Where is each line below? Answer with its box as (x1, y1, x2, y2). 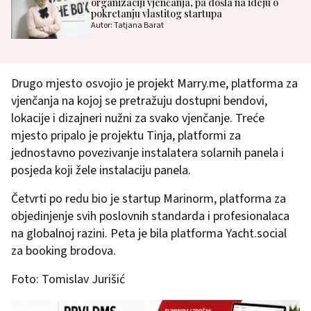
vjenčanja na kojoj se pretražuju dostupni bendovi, (11, 92, 267, 110)
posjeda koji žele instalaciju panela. (11, 162, 191, 180)
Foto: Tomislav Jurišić (11, 271, 125, 289)
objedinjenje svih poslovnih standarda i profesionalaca (11, 208, 289, 226)
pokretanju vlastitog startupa (90, 6, 222, 20)
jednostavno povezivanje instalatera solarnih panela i (11, 144, 284, 162)
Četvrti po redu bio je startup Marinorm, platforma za (11, 190, 286, 208)
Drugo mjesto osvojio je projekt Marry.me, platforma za (11, 75, 298, 93)
